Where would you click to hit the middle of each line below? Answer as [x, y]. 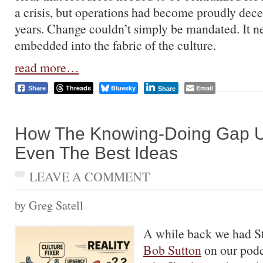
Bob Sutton [172, 250]
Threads [78, 88]
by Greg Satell [49, 205]
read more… [47, 67]
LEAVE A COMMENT [90, 176]
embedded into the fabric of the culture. [115, 45]
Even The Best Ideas [96, 153]
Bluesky [123, 88]
